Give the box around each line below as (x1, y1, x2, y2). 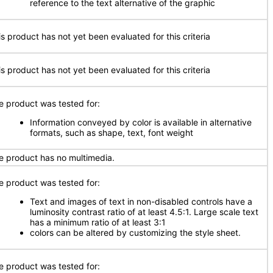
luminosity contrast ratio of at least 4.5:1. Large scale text (30, 207, 258, 217)
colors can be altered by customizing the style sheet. (30, 227, 241, 238)
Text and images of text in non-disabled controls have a (30, 196, 252, 207)
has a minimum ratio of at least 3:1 (30, 217, 166, 227)
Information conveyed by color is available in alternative (30, 117, 252, 127)
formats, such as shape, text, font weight (30, 127, 193, 138)
